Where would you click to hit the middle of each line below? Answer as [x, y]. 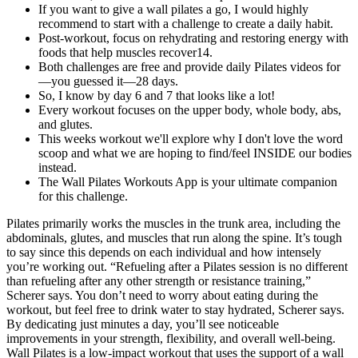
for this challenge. [83, 196]
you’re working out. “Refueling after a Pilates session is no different [177, 266]
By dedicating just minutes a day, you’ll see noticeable [143, 324]
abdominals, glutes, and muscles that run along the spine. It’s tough [174, 237]
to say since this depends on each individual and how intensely [164, 252]
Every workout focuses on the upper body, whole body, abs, [190, 109]
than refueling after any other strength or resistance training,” [159, 280]
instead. [58, 167]
